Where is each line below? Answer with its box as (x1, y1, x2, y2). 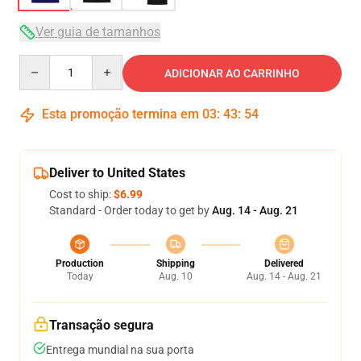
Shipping (156, 258, 195, 269)
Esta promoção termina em (39, 106, 202, 122)
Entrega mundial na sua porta (46, 343, 194, 356)
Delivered (264, 258, 304, 269)
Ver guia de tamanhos (35, 24, 160, 39)
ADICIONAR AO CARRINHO (164, 67, 300, 80)
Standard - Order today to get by (49, 204, 212, 217)
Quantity (19, 56, 63, 68)
